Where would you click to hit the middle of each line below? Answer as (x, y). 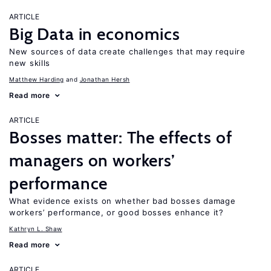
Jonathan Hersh (105, 79)
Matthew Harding (37, 79)
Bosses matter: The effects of (121, 137)
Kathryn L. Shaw (36, 229)
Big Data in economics (95, 34)
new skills (30, 63)
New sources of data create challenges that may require (127, 51)
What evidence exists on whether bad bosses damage (122, 201)
